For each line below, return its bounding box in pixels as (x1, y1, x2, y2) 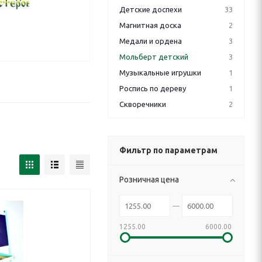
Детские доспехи (119, 5, 182, 13)
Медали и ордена (119, 37, 182, 45)
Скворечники (119, 100, 166, 108)
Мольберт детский (119, 53, 188, 61)
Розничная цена (119, 175, 179, 184)
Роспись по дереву (119, 84, 186, 92)
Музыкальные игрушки (119, 68, 201, 77)
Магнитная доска (119, 21, 181, 29)
